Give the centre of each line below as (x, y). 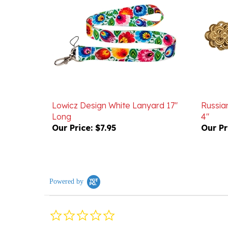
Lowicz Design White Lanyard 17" (115, 91)
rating (123, 215)
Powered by (66, 167)
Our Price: (72, 113)
